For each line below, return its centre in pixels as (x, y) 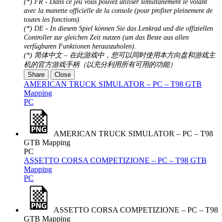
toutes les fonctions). (53, 20)
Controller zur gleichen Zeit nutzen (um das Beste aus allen (106, 37)
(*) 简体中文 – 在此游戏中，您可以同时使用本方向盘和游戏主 (119, 55)
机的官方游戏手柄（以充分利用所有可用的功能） (100, 65)
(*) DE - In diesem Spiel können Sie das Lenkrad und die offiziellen (118, 28)
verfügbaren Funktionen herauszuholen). (80, 46)
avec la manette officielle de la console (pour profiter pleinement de (118, 11)
